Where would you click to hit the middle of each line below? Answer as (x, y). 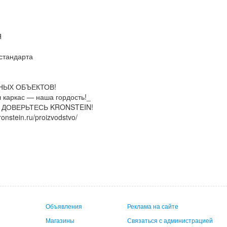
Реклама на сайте (153, 206)
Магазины (60, 220)
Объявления (64, 206)
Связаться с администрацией (170, 220)
